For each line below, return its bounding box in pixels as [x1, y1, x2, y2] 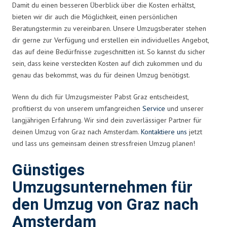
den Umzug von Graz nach [12, 193, 199, 216]
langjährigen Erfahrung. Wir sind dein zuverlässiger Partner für [12, 115, 202, 125]
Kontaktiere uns [141, 127, 187, 136]
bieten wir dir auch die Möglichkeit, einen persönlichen [12, 12, 177, 21]
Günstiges [12, 159, 85, 182]
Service [142, 103, 165, 113]
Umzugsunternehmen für [12, 176, 193, 199]
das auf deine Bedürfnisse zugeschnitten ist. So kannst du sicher [12, 47, 205, 56]
